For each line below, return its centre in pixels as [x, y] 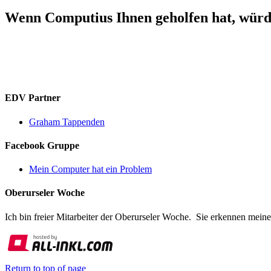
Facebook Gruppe [42, 145]
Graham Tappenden [67, 122]
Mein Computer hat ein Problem [90, 169]
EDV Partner [33, 98]
